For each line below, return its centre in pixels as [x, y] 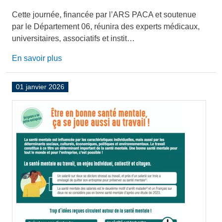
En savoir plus [37, 58]
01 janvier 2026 [40, 87]
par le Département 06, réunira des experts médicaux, [106, 27]
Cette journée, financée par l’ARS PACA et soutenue [104, 15]
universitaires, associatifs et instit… [73, 39]
